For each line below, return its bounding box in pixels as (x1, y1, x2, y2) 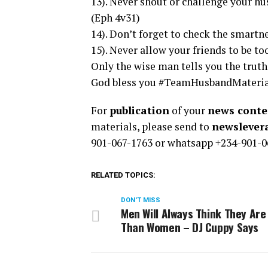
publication (109, 103, 169, 117)
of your (169, 103, 208, 117)
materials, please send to (91, 120, 212, 133)
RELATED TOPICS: (91, 170, 156, 179)
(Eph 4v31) (91, 11, 140, 25)
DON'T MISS (121, 196, 160, 204)
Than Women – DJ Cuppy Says (121, 218, 259, 236)
